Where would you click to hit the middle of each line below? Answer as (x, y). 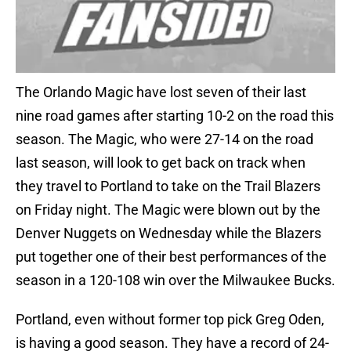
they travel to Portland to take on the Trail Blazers (168, 186)
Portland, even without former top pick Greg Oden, (170, 320)
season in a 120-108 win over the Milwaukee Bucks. (175, 280)
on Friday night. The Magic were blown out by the (168, 210)
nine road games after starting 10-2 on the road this (175, 116)
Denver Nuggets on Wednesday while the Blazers (168, 233)
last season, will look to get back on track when (161, 163)
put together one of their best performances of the (171, 257)
